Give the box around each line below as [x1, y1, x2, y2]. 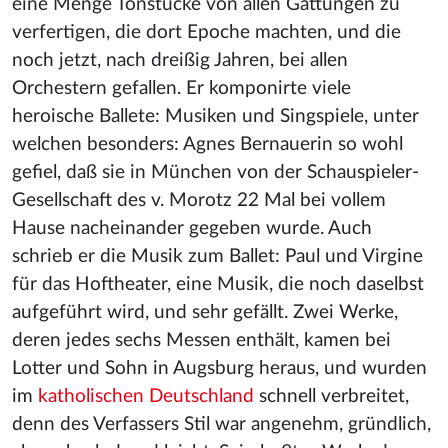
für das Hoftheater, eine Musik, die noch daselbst [12, 275, 424, 294]
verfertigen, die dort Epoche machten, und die [12, 23, 401, 42]
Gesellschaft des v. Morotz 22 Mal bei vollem [12, 191, 386, 210]
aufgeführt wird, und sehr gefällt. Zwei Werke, [12, 303, 398, 322]
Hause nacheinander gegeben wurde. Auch [12, 219, 372, 238]
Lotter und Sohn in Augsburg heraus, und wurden [12, 359, 427, 378]
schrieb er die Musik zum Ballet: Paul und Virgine [12, 247, 423, 266]
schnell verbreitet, [254, 387, 409, 406]
